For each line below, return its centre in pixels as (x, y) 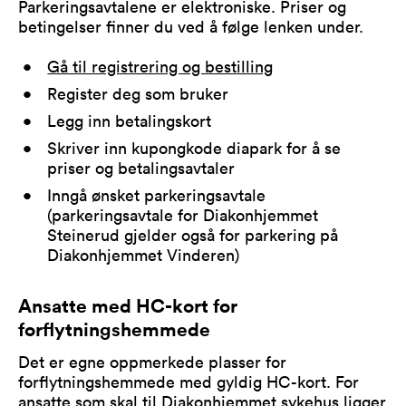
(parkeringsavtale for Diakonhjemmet (183, 215)
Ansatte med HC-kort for (128, 305)
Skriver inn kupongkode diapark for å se (194, 147)
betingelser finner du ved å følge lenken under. (191, 26)
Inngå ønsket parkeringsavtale (157, 195)
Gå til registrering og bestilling (160, 66)
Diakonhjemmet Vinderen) (144, 255)
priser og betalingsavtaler (141, 167)
